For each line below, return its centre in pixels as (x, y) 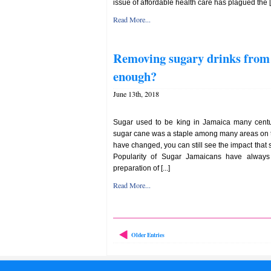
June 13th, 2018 (136, 94)
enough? (135, 76)
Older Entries (148, 235)
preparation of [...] (142, 168)
